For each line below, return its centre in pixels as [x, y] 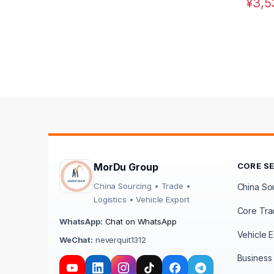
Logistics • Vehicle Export [142, 200]
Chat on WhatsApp [141, 222]
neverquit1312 [120, 240]
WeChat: [76, 240]
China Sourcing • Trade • [142, 186]
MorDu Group [126, 167]
